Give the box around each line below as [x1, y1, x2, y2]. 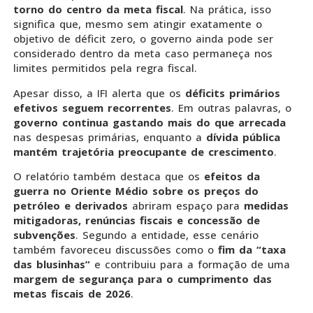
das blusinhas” [13, 257, 90, 272]
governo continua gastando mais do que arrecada [13, 115, 286, 129]
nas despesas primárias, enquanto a [13, 129, 202, 144]
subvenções [13, 228, 75, 242]
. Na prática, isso [183, 2, 271, 17]
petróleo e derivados [13, 198, 132, 213]
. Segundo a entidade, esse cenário [75, 228, 259, 242]
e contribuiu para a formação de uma [90, 257, 290, 272]
